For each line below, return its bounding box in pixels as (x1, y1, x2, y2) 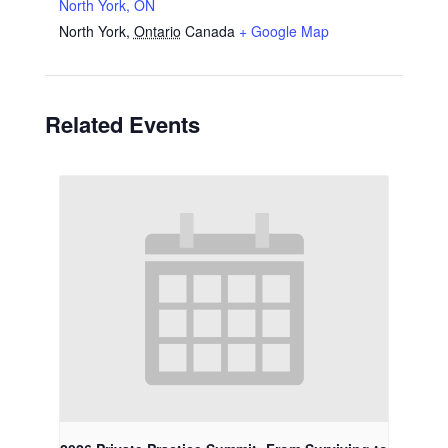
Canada (184, 21, 235, 41)
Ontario (133, 21, 181, 41)
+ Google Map (238, 21, 329, 41)
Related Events (44, 108, 200, 140)
